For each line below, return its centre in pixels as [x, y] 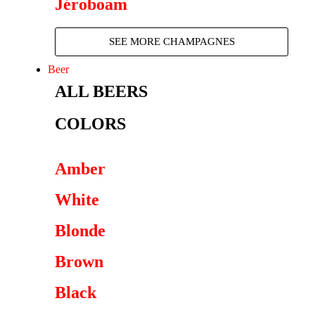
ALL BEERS [101, 91]
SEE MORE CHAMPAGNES [172, 41]
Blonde [80, 231]
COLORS [90, 124]
